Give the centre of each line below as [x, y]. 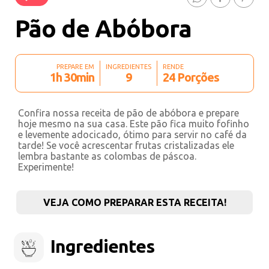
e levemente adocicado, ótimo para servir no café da [132, 134]
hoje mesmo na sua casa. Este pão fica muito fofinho [134, 124]
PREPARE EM [75, 67]
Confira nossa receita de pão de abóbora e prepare [128, 113]
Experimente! [46, 167]
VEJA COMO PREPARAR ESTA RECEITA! [134, 202]
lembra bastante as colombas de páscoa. [107, 156]
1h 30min [72, 77]
